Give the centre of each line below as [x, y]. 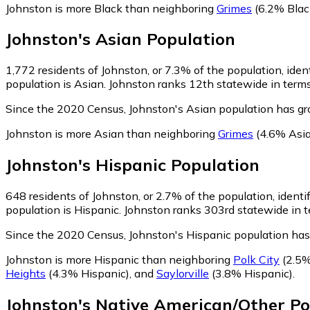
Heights [26, 274]
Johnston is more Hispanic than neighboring [119, 260]
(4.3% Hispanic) [88, 274]
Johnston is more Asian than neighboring [112, 134]
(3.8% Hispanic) [251, 274]
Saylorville [183, 274]
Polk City [256, 260]
